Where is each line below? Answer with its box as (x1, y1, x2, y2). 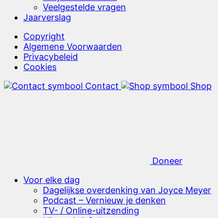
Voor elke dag (23, 174, 80, 185)
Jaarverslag (23, 12, 71, 22)
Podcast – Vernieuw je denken (43, 195, 166, 205)
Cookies (23, 61, 56, 72)
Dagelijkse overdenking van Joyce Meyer (43, 184, 211, 195)
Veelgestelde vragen (43, 1, 126, 12)
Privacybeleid (23, 51, 78, 62)
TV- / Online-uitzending (43, 205, 139, 216)
